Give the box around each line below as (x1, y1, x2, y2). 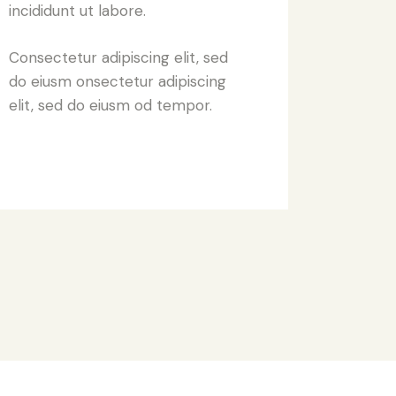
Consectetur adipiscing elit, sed (9, 48, 228, 68)
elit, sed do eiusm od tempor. (9, 95, 212, 116)
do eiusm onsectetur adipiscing (9, 72, 226, 92)
